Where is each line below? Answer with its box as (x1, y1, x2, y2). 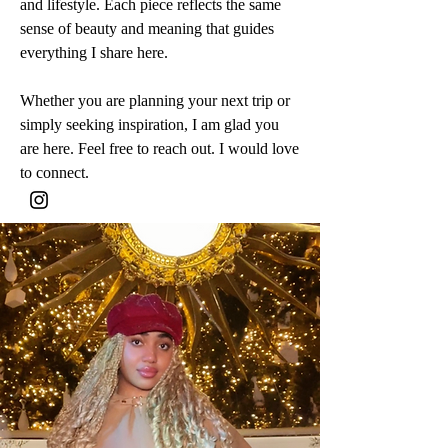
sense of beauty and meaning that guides (20, 20, 274, 37)
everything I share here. (20, 44, 168, 61)
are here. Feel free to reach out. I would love (20, 140, 299, 157)
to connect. (20, 164, 89, 181)
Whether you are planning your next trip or (20, 92, 290, 109)
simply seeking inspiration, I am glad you (20, 116, 279, 133)
